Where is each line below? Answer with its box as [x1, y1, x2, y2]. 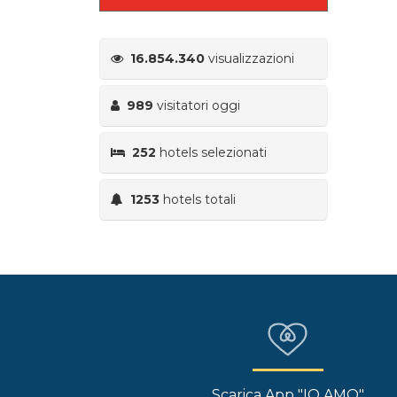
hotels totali [160, 191, 236, 207]
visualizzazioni [205, 50, 294, 66]
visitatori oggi [153, 97, 240, 113]
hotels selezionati [156, 144, 267, 160]
